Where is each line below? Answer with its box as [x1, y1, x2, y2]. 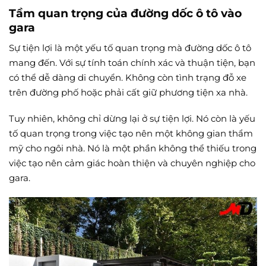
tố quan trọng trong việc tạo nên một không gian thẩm [9, 128, 253, 140]
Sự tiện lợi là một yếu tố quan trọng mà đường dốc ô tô [9, 42, 251, 53]
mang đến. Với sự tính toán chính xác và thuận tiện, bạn [9, 56, 255, 68]
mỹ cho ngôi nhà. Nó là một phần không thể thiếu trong [9, 142, 256, 154]
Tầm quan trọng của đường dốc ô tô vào [9, 6, 242, 21]
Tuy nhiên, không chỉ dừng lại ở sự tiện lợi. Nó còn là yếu [9, 113, 255, 125]
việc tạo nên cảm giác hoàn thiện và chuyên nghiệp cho [9, 157, 255, 169]
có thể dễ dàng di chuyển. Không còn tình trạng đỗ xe [9, 71, 246, 83]
